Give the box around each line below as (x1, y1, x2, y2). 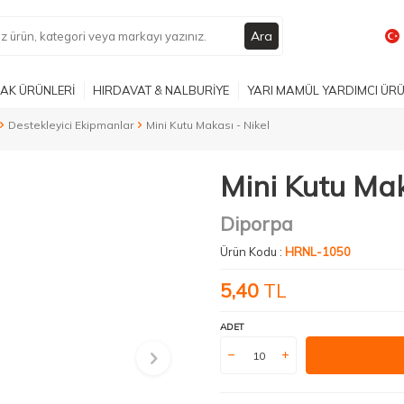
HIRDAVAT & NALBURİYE (93, 82, 229, 97)
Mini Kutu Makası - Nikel (146, 118, 270, 132)
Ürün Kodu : (220, 244, 285, 259)
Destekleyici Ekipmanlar (8, 118, 133, 132)
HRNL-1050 (285, 244, 351, 259)
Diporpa (220, 212, 293, 235)
